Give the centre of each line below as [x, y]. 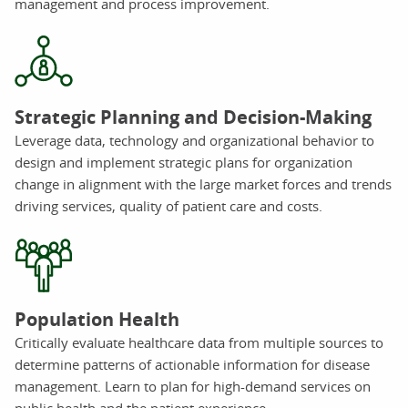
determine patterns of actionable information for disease [192, 364]
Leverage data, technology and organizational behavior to [194, 140]
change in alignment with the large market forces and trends [203, 184]
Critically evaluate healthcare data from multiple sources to [199, 342]
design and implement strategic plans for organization [184, 162]
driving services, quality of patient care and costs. [168, 206]
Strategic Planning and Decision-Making [193, 117]
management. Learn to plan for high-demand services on [193, 386]
